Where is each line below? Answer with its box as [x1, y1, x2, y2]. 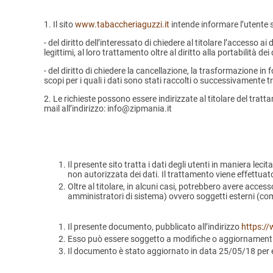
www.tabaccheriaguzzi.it [75, 19, 169, 30]
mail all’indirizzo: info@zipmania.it [44, 104, 172, 114]
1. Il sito [44, 19, 75, 30]
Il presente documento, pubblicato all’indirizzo [68, 222, 241, 232]
